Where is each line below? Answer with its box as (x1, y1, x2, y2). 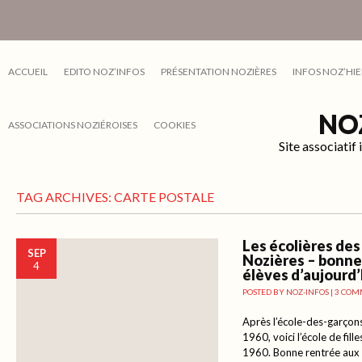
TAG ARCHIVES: (16, 189, 114, 204)
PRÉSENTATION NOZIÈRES (161, 65, 276, 78)
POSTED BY (242, 287, 286, 297)
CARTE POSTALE (114, 189, 214, 204)
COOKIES (154, 119, 196, 131)
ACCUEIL (8, 65, 48, 78)
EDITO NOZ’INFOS (64, 65, 145, 78)
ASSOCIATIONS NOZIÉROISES (8, 119, 137, 131)
